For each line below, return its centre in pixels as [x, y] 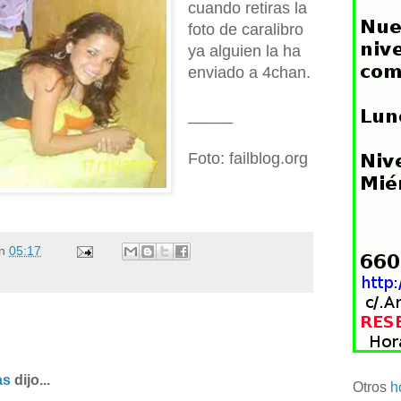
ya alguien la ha [244, 51]
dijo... [30, 380]
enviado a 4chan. [249, 72]
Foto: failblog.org [247, 158]
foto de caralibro [245, 29]
